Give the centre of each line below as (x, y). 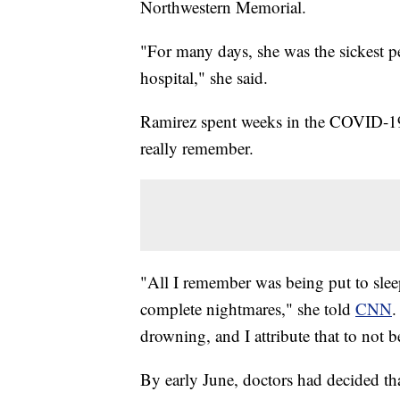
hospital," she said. (204, 78)
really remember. (197, 148)
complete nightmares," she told (248, 309)
